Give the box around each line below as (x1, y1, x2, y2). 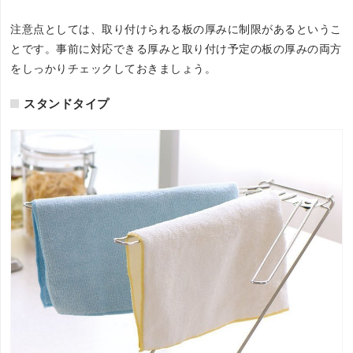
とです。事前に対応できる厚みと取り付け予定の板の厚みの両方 (10, 43, 342, 56)
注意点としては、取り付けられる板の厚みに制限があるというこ (10, 23, 342, 36)
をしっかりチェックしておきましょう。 (10, 62, 217, 76)
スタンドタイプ (24, 97, 110, 111)
